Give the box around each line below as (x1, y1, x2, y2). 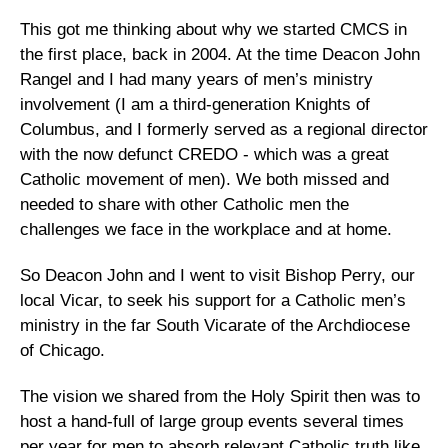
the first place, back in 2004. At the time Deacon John (20, 45, 420, 64)
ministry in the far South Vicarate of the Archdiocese (20, 316, 410, 335)
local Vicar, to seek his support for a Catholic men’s (20, 291, 406, 310)
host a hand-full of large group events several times (20, 412, 404, 431)
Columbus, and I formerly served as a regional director (20, 120, 428, 139)
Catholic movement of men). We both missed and (20, 170, 389, 189)
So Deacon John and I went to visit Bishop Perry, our (20, 266, 415, 285)
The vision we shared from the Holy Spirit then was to (20, 387, 420, 406)
